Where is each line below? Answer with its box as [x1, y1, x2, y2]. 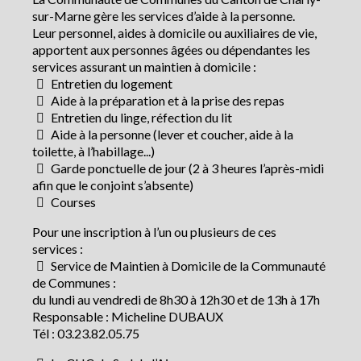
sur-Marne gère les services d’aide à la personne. [32, 8, 295, 24]
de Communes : [32, 275, 116, 291]
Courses [48, 194, 96, 210]
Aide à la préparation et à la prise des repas [48, 93, 284, 109]
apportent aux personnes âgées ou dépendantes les [32, 42, 310, 58]
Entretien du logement [48, 76, 172, 92]
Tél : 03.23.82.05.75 [32, 326, 139, 342]
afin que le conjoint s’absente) [32, 177, 193, 193]
